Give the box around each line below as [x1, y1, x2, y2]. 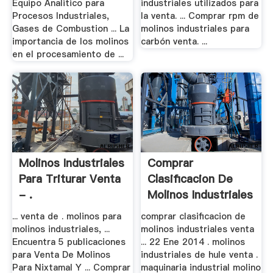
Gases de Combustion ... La [12, 22, 129, 35]
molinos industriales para [141, 22, 250, 35]
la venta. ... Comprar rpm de [141, 9, 260, 22]
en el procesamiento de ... [12, 48, 124, 60]
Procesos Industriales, [12, 9, 109, 22]
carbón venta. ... [141, 35, 208, 48]
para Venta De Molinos [12, 248, 110, 261]
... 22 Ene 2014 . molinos [141, 235, 246, 248]
